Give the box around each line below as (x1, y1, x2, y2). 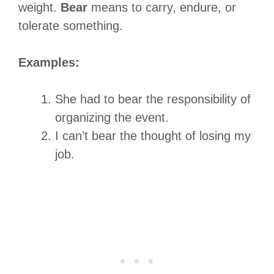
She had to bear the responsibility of (55, 92, 251, 106)
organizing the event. (55, 110, 169, 124)
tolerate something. (18, 18, 123, 32)
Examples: (18, 55, 80, 69)
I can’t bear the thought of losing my (55, 128, 251, 143)
